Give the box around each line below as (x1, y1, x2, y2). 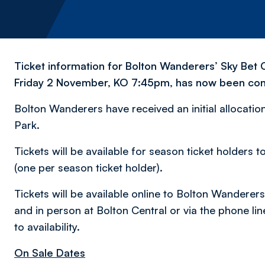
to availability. (14, 220, 80, 233)
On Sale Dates (14, 246, 85, 259)
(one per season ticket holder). (14, 161, 163, 174)
